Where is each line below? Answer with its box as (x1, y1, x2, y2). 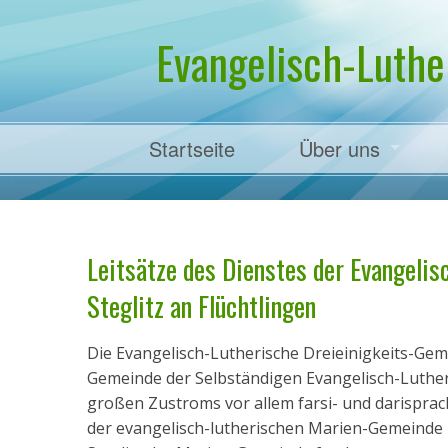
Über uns (299, 134, 380, 163)
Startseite (149, 134, 235, 163)
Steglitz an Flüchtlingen (87, 286, 316, 327)
